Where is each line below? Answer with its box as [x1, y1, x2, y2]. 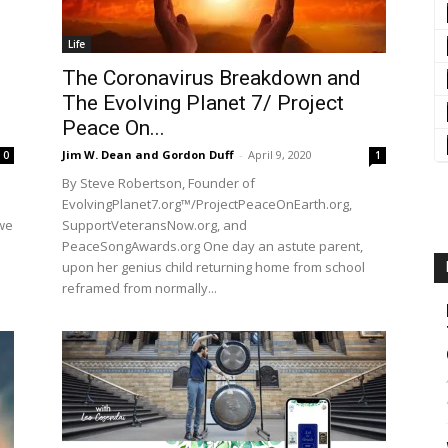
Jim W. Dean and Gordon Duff [62, 147, 234, 162]
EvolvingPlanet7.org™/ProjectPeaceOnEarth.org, [62, 195, 352, 213]
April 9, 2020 [248, 147, 312, 162]
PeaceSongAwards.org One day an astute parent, [62, 237, 363, 255]
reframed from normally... [62, 279, 217, 297]
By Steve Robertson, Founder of [62, 174, 255, 192]
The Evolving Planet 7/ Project [62, 91, 344, 115]
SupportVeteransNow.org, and [62, 216, 247, 234]
